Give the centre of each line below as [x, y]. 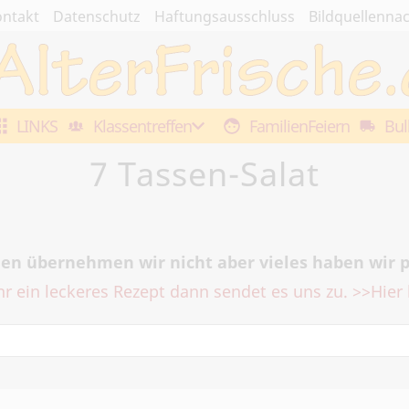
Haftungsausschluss [224, 16]
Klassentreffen [142, 126]
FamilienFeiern [299, 126]
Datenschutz [96, 16]
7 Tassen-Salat [204, 174]
